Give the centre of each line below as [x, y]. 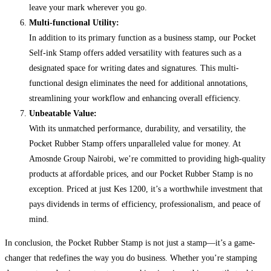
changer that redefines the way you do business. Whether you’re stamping [131, 258]
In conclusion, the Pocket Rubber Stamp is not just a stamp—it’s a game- [130, 243]
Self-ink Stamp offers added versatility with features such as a [135, 53]
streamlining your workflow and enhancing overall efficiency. [135, 99]
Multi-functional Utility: [74, 23]
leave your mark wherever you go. [88, 8]
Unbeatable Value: [63, 114]
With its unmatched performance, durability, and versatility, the [137, 129]
